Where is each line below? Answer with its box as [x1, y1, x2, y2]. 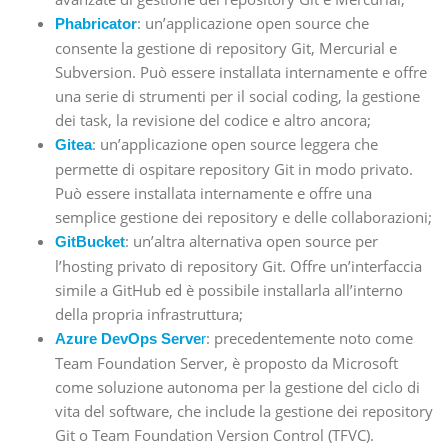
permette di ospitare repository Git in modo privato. [55, 159, 413, 180]
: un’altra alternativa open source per [125, 231, 378, 252]
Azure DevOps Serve [55, 330, 201, 348]
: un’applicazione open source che [137, 13, 369, 34]
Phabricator [55, 15, 137, 33]
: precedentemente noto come [206, 328, 413, 349]
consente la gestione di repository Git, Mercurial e [55, 38, 397, 59]
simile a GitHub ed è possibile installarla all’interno [55, 280, 403, 301]
